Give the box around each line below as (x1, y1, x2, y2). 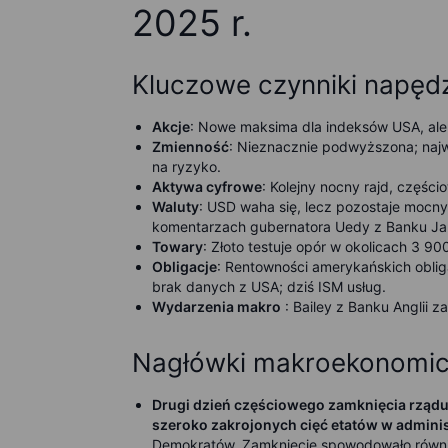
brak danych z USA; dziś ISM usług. (152, 278, 386, 295)
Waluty (152, 198, 199, 215)
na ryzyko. (152, 158, 221, 175)
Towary (152, 238, 203, 255)
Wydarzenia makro (152, 298, 281, 315)
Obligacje (152, 258, 217, 275)
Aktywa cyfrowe (152, 178, 262, 195)
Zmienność (152, 138, 229, 155)
